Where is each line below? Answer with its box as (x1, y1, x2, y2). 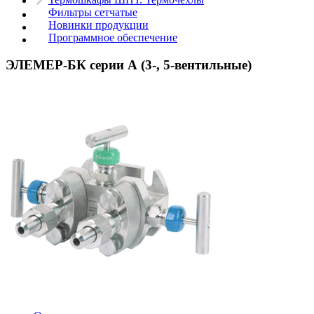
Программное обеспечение (48, 32, 177, 43)
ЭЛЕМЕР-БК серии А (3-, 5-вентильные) (6, 57, 252, 72)
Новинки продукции (48, 19, 149, 31)
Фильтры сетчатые (48, 6, 137, 18)
